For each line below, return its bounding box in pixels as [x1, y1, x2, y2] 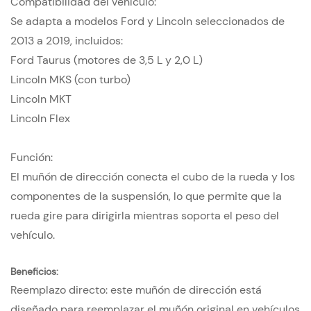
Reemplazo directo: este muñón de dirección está [10, 283, 262, 298]
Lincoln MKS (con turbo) [10, 72, 131, 87]
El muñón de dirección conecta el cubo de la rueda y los [10, 169, 295, 185]
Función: [10, 150, 53, 165]
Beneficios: [10, 265, 58, 278]
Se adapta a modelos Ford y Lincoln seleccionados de [10, 14, 285, 29]
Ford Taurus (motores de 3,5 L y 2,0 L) [10, 53, 203, 68]
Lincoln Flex [10, 111, 70, 126]
